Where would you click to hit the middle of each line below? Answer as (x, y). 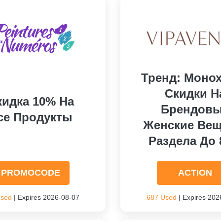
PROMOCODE (31, 173)
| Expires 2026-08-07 (46, 197)
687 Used (161, 197)
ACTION (195, 173)
